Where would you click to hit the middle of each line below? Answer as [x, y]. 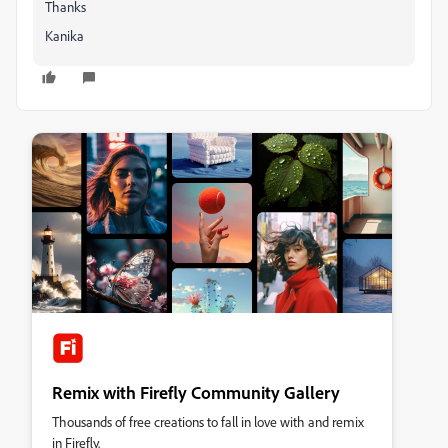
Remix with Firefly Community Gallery [196, 391]
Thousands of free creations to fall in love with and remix [208, 421]
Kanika [64, 35]
